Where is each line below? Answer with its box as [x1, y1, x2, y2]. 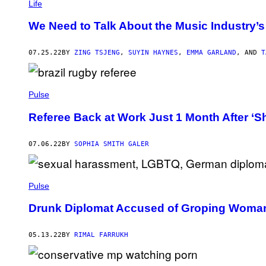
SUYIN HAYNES [128, 49, 178, 57]
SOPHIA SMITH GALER [74, 140, 149, 148]
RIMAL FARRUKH [74, 231, 128, 239]
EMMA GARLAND [186, 49, 236, 57]
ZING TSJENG [74, 49, 120, 57]
